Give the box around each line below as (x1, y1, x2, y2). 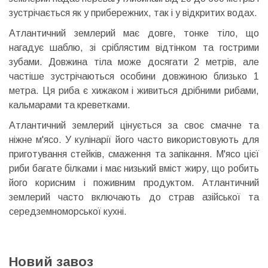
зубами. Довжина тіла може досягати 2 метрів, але (9, 57, 259, 68)
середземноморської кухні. (9, 206, 127, 217)
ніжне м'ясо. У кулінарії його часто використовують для (9, 135, 259, 145)
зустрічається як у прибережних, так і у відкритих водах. (9, 8, 257, 19)
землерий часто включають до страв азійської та (9, 192, 259, 203)
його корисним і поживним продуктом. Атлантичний (9, 178, 259, 188)
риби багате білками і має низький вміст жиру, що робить (9, 163, 259, 174)
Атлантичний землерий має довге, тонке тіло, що (9, 28, 259, 39)
